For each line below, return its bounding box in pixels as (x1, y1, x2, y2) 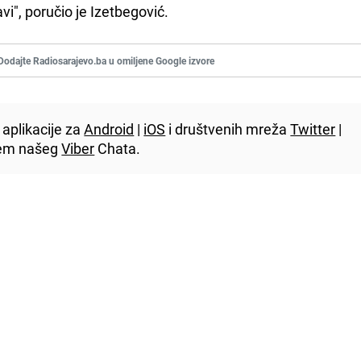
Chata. (94, 138, 141, 158)
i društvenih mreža (165, 118, 291, 139)
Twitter (290, 118, 336, 139)
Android (84, 118, 135, 139)
